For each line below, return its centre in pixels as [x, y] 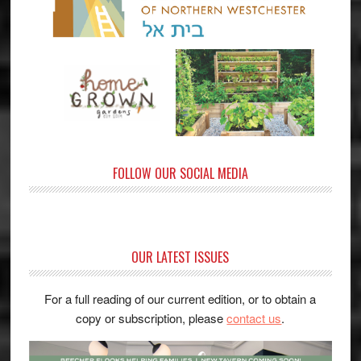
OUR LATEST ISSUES [180, 257]
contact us [254, 318]
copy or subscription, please [151, 318]
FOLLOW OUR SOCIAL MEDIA [180, 174]
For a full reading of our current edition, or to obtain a [180, 299]
